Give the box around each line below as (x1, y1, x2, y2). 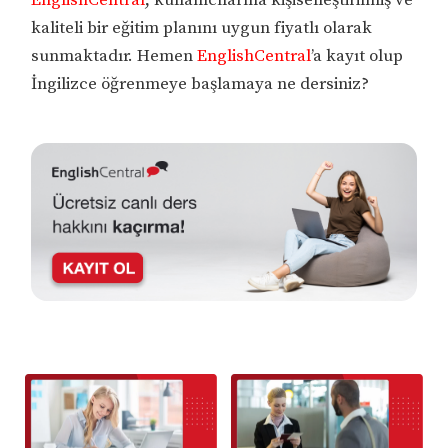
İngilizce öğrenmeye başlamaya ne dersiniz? (31, 72, 370, 95)
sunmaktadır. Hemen (31, 44, 198, 67)
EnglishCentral (197, 44, 312, 67)
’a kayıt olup (311, 44, 404, 67)
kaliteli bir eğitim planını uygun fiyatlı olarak (31, 16, 373, 39)
